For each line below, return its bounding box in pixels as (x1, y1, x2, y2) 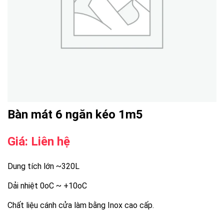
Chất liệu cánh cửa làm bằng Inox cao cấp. (7, 200, 154, 210)
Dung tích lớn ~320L (7, 161, 79, 171)
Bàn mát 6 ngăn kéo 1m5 (7, 107, 143, 121)
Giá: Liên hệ (7, 134, 70, 148)
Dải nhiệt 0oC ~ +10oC (7, 180, 87, 190)
